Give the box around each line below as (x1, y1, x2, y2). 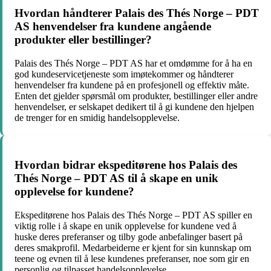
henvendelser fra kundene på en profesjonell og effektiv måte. (15, 79, 249, 90)
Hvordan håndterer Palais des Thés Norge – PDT (15, 7, 259, 19)
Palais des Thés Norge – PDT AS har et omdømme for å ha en (15, 57, 252, 68)
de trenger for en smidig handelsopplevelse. (15, 112, 180, 123)
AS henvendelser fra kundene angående (15, 20, 211, 33)
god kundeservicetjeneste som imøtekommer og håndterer (15, 68, 233, 79)
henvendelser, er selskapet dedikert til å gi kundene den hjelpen (15, 101, 254, 112)
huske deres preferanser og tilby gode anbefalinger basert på (15, 232, 243, 243)
